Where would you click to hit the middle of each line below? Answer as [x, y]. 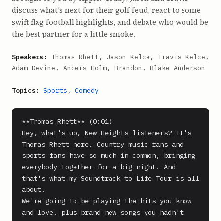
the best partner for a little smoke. [74, 34]
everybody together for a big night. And [99, 167]
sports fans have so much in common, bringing [109, 155]
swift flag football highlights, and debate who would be [110, 22]
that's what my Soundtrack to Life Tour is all [110, 178]
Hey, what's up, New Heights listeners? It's [107, 133]
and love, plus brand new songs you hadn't [103, 212]
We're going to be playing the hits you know [107, 201]
